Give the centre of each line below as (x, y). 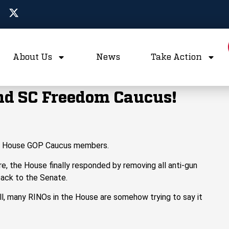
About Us (32, 57)
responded (92, 165)
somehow (132, 197)
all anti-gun (177, 165)
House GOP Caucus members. (55, 146)
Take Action (176, 57)
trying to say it (176, 197)
